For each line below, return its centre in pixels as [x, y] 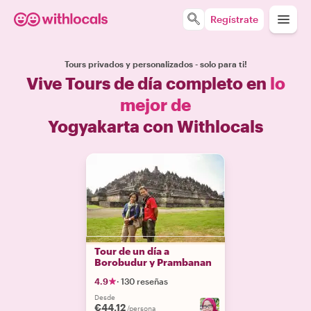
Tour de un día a [132, 251]
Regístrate [234, 19]
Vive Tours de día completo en [148, 83]
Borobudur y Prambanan [153, 262]
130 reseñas [144, 281]
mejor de [155, 104]
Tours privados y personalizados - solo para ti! [155, 64]
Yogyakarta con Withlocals [155, 126]
